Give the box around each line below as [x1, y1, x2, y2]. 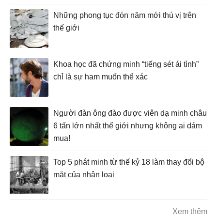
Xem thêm [172, 207, 207, 216]
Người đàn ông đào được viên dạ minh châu [53, 108, 207, 117]
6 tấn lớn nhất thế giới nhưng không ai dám [53, 121, 202, 130]
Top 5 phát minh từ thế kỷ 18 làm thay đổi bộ [53, 157, 204, 166]
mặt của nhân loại [53, 170, 114, 179]
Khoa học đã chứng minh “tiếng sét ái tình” [53, 60, 199, 68]
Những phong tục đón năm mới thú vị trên [53, 11, 196, 19]
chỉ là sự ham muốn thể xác [53, 72, 148, 81]
